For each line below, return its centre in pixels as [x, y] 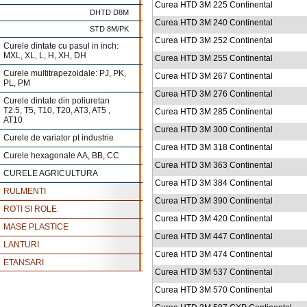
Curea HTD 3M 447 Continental [214, 236]
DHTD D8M [109, 12]
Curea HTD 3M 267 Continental [214, 76]
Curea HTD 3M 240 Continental [214, 23]
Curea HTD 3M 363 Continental [214, 165]
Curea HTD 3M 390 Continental [214, 201]
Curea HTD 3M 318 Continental [214, 147]
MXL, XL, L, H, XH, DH [45, 56]
